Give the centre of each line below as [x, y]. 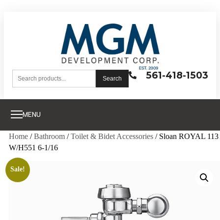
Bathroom [49, 136]
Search [112, 78]
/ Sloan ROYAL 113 [186, 136]
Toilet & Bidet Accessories [112, 136]
